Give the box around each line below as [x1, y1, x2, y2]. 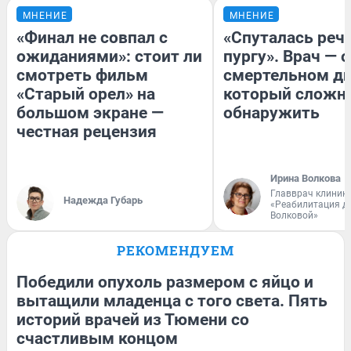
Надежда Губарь [63, 194, 143, 206]
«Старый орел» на [16, 84, 155, 103]
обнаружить [223, 103, 320, 122]
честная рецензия [16, 121, 157, 141]
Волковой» [270, 209, 318, 221]
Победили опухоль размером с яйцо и [16, 272, 313, 291]
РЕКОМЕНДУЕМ [117, 241, 234, 259]
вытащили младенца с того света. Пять [16, 291, 327, 310]
